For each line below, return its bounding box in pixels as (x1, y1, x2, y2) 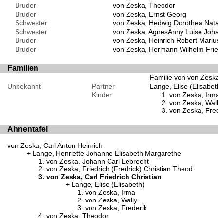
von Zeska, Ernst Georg (112, 10, 186, 18)
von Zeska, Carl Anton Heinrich (7, 141, 103, 149)
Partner (91, 82, 115, 90)
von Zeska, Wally (85, 196, 137, 204)
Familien (7, 63, 38, 72)
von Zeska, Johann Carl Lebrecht (46, 157, 149, 165)
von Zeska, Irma (85, 188, 135, 196)
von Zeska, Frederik (85, 203, 147, 212)
